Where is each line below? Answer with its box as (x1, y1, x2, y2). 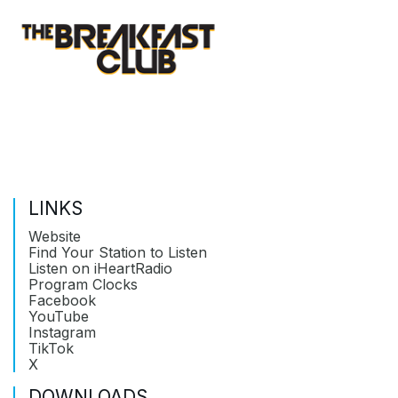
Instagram (28, 323, 96, 342)
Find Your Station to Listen (28, 243, 207, 262)
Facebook (28, 291, 96, 310)
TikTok (28, 339, 74, 358)
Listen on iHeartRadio (28, 259, 172, 278)
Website (28, 227, 81, 246)
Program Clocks (28, 275, 138, 294)
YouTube (28, 307, 89, 326)
